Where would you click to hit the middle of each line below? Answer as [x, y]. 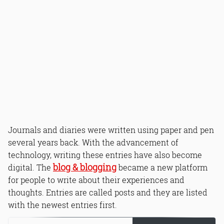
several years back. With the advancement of [93, 142]
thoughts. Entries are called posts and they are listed [108, 192]
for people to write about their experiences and [96, 180]
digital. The [30, 167]
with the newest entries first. [62, 205]
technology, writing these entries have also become [105, 155]
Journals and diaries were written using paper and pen [111, 130]
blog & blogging [85, 167]
